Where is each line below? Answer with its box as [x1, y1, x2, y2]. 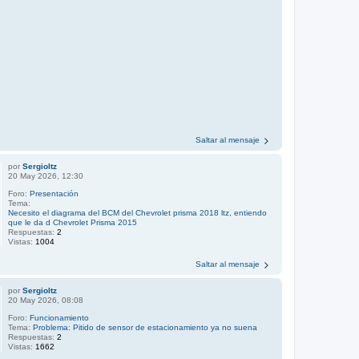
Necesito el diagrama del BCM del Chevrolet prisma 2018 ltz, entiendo [8, 208, 268, 217]
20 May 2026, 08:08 [8, 295, 84, 305]
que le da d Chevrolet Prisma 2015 [8, 218, 138, 227]
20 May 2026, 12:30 [8, 171, 84, 180]
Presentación [30, 189, 79, 198]
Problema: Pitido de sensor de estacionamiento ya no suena [33, 322, 258, 332]
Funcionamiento [30, 313, 90, 322]
